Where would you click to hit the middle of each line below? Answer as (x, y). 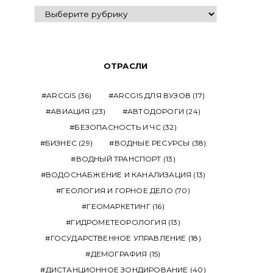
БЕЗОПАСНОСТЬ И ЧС (118, 127)
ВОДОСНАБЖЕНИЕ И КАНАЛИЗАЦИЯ (119, 175)
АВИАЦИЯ (70, 111)
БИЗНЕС (61, 143)
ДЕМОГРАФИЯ (119, 254)
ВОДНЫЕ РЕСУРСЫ (152, 143)
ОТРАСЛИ (126, 66)
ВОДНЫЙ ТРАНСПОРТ (119, 159)
